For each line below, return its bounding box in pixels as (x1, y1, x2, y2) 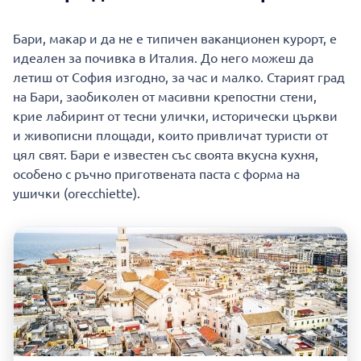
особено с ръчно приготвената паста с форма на (13, 165, 300, 181)
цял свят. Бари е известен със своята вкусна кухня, (13, 146, 318, 162)
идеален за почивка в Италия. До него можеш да (13, 49, 313, 65)
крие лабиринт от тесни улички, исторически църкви (13, 107, 338, 123)
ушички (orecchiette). (13, 185, 140, 201)
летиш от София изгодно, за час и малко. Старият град (13, 68, 345, 85)
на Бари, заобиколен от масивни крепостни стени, (13, 88, 317, 104)
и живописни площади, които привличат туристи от (13, 127, 328, 143)
